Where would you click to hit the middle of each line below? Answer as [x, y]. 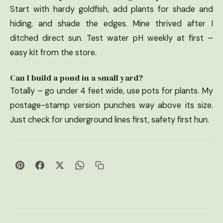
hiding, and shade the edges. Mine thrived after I [111, 23]
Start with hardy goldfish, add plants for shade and [111, 9]
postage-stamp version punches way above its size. [111, 105]
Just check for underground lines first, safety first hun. [110, 119]
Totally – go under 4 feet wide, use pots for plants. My [111, 91]
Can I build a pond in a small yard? [76, 78]
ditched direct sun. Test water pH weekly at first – [111, 38]
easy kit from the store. [53, 52]
